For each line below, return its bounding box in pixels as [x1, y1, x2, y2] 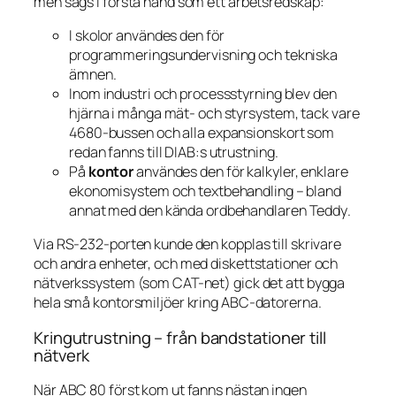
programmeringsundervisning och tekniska [69, 45, 339, 65]
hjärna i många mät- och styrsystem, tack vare [69, 103, 360, 124]
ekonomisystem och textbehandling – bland [69, 181, 341, 202]
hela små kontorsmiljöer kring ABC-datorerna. [34, 293, 322, 313]
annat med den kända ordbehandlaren [69, 201, 309, 221]
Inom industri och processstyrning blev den [69, 84, 337, 104]
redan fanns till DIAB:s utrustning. [69, 142, 278, 163]
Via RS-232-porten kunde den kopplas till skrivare [34, 234, 342, 255]
